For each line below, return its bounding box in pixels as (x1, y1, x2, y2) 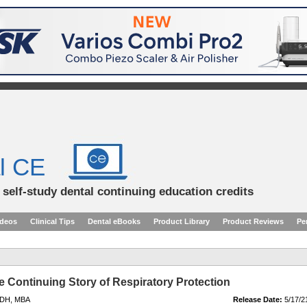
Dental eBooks (88, 217, 140, 225)
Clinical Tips (30, 217, 75, 225)
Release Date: (233, 295, 282, 304)
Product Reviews (223, 217, 284, 225)
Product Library (153, 217, 210, 225)
